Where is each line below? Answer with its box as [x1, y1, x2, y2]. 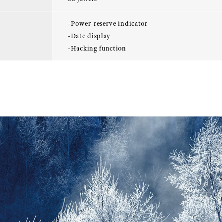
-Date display [68, 32, 111, 40]
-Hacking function [68, 44, 126, 53]
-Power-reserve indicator [68, 19, 148, 28]
